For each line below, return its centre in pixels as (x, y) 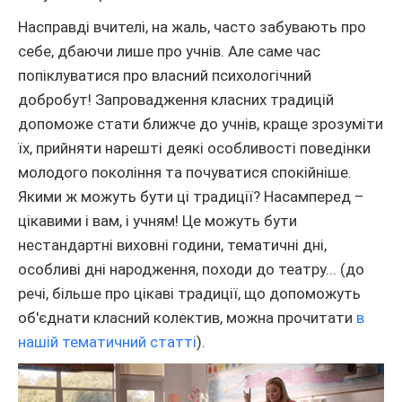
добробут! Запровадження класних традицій (176, 100)
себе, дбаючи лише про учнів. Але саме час (169, 52)
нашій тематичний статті (107, 342)
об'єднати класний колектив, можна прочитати (187, 318)
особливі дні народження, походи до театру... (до (191, 270)
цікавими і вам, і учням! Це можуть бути (157, 221)
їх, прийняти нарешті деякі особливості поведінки (194, 149)
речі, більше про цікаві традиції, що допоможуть (189, 294)
